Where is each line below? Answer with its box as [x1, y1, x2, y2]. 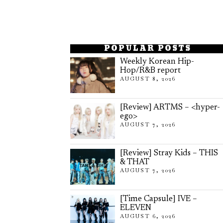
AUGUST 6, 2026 [120, 212, 176, 220]
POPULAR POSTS [104, 42, 191, 55]
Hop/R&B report [120, 66, 181, 75]
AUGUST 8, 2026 [120, 75, 176, 82]
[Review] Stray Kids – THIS [120, 149, 218, 157]
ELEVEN [120, 204, 151, 212]
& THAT [120, 158, 149, 166]
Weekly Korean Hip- [120, 57, 194, 66]
